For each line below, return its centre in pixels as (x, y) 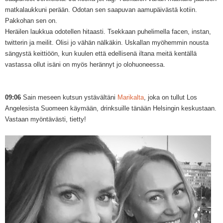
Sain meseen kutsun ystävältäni (69, 97)
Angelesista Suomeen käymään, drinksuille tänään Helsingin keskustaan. (111, 108)
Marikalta (131, 97)
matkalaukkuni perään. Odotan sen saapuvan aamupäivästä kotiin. (101, 9)
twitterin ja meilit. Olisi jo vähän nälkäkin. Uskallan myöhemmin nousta (107, 42)
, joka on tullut (165, 97)
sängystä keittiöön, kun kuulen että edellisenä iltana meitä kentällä (101, 53)
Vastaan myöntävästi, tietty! (46, 119)
